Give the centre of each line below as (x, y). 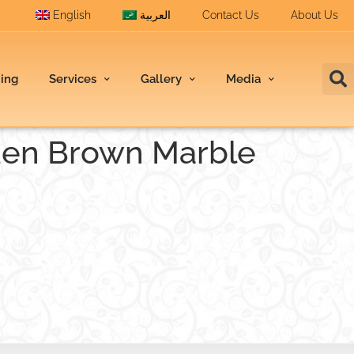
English (72, 15)
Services (73, 79)
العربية (155, 15)
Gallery (162, 79)
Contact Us (231, 15)
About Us (314, 15)
